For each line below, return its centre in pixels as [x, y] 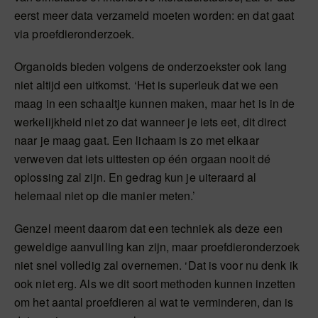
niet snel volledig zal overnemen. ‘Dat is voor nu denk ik [156, 265]
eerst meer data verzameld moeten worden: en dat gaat [154, 16]
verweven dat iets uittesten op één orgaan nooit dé [143, 159]
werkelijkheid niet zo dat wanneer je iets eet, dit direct [150, 122]
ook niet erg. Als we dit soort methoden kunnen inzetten [155, 284]
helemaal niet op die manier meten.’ [105, 196]
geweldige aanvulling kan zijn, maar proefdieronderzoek [157, 247]
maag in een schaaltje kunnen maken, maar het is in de [155, 104]
